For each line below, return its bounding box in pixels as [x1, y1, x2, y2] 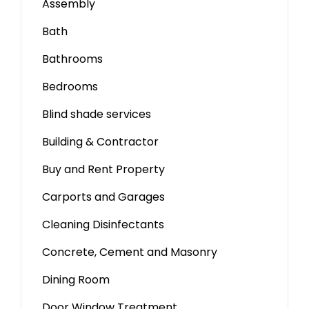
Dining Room [42, 271, 110, 288]
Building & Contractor [42, 133, 159, 150]
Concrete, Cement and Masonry [42, 243, 217, 260]
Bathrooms [42, 50, 103, 67]
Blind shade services [42, 106, 151, 122]
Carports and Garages [42, 188, 165, 205]
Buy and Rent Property [42, 161, 165, 177]
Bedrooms [42, 78, 98, 94]
